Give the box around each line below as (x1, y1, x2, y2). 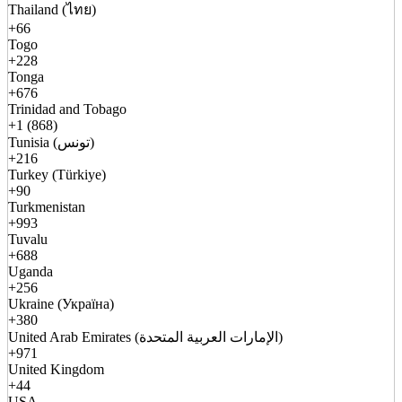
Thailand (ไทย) (8, 2, 96, 18)
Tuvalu (8, 232, 48, 248)
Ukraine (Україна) (8, 296, 114, 312)
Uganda (8, 264, 53, 280)
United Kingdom (8, 362, 104, 378)
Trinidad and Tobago (8, 101, 127, 118)
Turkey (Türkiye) (8, 167, 106, 183)
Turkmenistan (8, 199, 85, 215)
